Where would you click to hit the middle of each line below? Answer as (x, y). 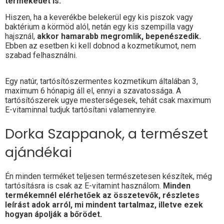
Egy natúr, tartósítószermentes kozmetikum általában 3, (101, 81)
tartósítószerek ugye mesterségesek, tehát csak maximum (108, 100)
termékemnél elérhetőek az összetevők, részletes (102, 195)
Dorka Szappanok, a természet (106, 134)
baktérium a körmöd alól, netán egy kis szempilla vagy (99, 27)
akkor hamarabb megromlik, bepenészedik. (119, 36)
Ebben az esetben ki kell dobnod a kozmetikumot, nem (100, 46)
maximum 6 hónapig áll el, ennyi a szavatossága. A (93, 91)
